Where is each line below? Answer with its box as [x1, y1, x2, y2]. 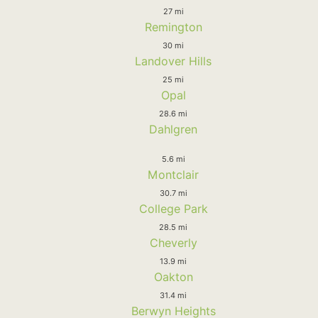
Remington [144, 19, 202, 34]
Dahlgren [149, 121, 197, 136]
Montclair [148, 167, 199, 182]
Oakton [153, 269, 193, 284]
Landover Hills [135, 53, 212, 68]
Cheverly [149, 235, 197, 250]
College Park [138, 201, 208, 216]
